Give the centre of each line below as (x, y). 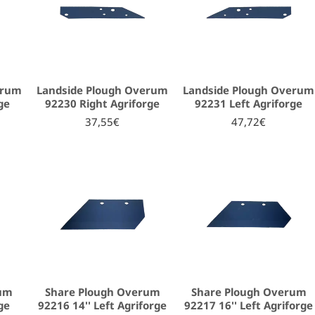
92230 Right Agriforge (103, 103)
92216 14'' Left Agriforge (103, 305)
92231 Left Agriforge (249, 103)
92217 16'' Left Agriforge (249, 305)
